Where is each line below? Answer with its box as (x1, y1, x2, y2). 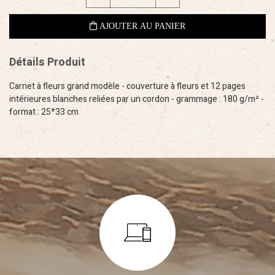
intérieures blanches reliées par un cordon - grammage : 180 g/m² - (9, 93, 264, 106)
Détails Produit (9, 54, 85, 71)
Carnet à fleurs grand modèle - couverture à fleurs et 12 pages (9, 80, 246, 93)
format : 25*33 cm (9, 106, 79, 118)
